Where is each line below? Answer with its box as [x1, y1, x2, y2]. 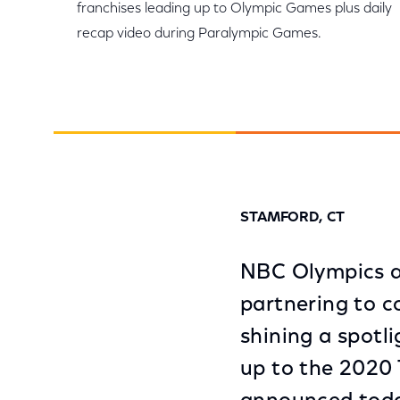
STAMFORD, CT [239, 211, 345, 225]
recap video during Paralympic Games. [77, 27, 321, 41]
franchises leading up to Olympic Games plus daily [77, 2, 392, 16]
